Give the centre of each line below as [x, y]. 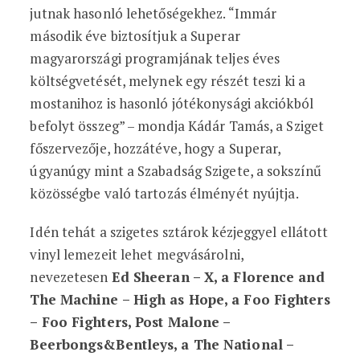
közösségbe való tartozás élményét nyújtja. [164, 193]
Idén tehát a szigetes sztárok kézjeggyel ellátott [179, 232]
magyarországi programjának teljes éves [155, 58]
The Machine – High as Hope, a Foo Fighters [180, 299]
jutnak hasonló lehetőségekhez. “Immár [153, 13]
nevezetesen [71, 277]
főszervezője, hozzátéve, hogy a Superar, [155, 148]
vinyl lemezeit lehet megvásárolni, [137, 254]
